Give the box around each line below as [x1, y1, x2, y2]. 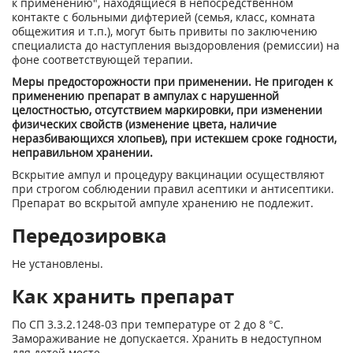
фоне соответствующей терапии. [12, 52, 193, 67]
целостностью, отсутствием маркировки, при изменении [12, 102, 322, 117]
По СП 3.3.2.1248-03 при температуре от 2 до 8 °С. [12, 317, 284, 332]
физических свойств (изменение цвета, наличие [12, 117, 277, 132]
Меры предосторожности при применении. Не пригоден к [12, 74, 333, 89]
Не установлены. [12, 256, 103, 271]
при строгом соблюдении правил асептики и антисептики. [12, 181, 334, 196]
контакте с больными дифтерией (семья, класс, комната [12, 9, 315, 24]
